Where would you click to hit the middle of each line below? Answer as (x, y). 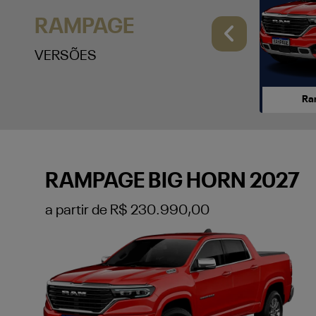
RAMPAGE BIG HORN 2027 (172, 182)
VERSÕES (65, 57)
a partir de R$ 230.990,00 (127, 211)
